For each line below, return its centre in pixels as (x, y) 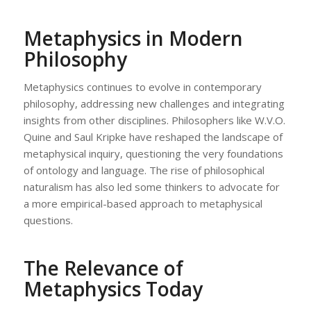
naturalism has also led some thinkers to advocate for (151, 186)
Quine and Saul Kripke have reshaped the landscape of (153, 136)
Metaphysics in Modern (133, 39)
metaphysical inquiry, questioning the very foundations (153, 153)
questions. (48, 220)
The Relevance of (103, 268)
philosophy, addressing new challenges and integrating (154, 103)
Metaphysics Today (113, 288)
